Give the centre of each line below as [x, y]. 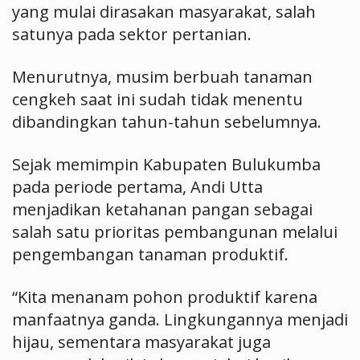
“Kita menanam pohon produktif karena [165, 297]
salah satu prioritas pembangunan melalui [175, 232]
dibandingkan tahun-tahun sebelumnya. [167, 122]
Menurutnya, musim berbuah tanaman [162, 77]
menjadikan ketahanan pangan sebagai [162, 209]
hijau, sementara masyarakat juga [141, 342]
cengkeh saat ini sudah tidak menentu [157, 99]
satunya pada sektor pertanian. [132, 34]
